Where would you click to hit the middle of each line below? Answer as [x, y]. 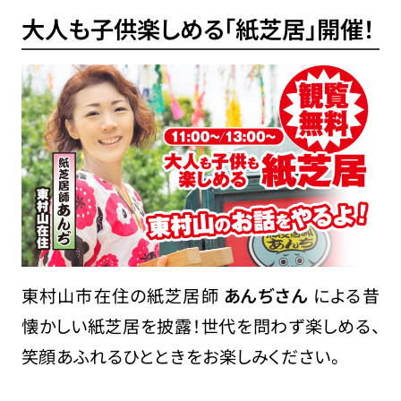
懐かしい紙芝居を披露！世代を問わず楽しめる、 [200, 326]
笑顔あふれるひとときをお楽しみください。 [180, 357]
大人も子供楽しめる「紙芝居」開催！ [198, 28]
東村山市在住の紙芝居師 [122, 296]
